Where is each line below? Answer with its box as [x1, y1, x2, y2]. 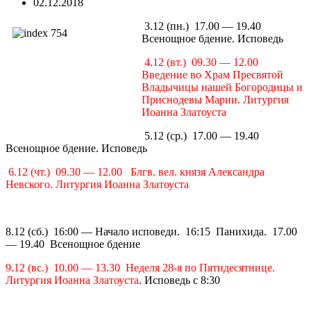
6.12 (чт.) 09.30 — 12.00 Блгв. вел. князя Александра [6, 166, 264, 178]
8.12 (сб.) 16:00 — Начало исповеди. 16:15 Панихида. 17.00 [6, 226, 297, 237]
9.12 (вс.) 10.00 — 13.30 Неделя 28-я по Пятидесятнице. [6, 262, 275, 274]
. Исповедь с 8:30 [139, 274, 220, 286]
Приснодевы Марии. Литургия [142, 94, 289, 106]
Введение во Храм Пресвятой [142, 69, 283, 81]
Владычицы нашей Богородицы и [142, 81, 303, 93]
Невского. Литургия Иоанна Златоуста [6, 178, 189, 190]
